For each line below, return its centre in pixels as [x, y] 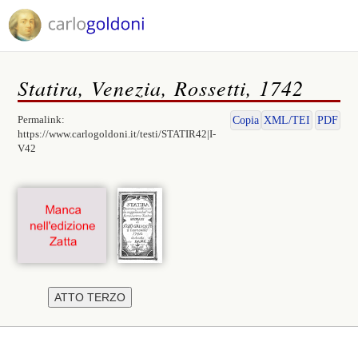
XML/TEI [286, 120]
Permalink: [42, 119]
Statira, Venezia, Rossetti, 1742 [161, 88]
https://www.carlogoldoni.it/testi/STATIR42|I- [117, 134]
